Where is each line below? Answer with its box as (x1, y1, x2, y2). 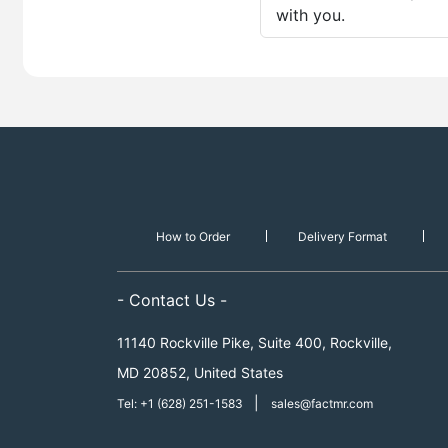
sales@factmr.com (271, 396, 373, 411)
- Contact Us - (117, 290, 227, 310)
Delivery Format (297, 229, 387, 244)
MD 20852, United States (117, 364, 283, 381)
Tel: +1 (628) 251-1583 (117, 396, 246, 411)
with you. (276, 5, 346, 25)
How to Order (155, 229, 230, 244)
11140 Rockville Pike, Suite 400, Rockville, (117, 334, 392, 351)
